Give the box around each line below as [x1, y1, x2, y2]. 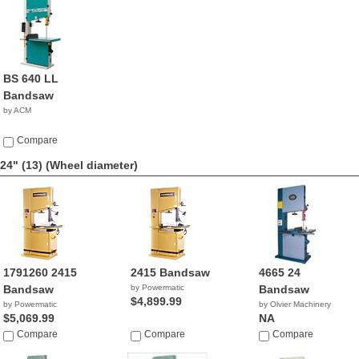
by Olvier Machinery [258, 300, 331, 309]
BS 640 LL [3, 72, 58, 85]
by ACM [3, 106, 31, 115]
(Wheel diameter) [46, 159, 138, 171]
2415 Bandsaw [131, 266, 211, 279]
